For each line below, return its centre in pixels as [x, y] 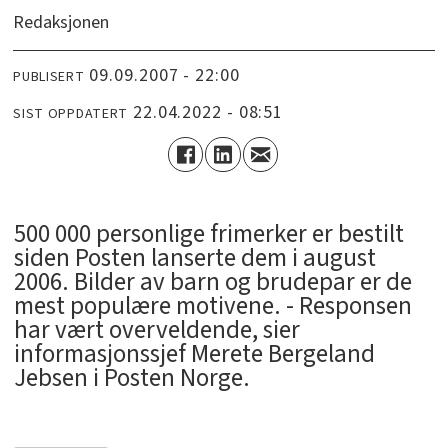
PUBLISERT [49, 76]
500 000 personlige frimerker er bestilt [208, 234]
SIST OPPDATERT [71, 113]
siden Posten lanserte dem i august [194, 258]
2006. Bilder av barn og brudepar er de [212, 282]
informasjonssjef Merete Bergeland [194, 354]
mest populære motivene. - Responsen [212, 306]
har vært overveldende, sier [156, 330]
